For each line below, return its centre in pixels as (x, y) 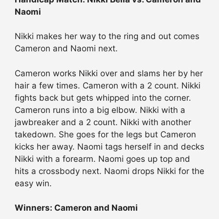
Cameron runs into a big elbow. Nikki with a (100, 110)
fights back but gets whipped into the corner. (103, 98)
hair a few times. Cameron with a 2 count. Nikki (108, 85)
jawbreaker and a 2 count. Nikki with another (103, 122)
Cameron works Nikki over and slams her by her (109, 73)
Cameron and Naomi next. (66, 49)
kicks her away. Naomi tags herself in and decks (109, 146)
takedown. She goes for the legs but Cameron (105, 134)
